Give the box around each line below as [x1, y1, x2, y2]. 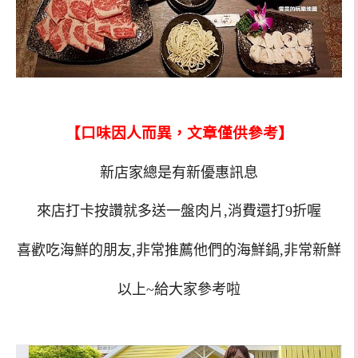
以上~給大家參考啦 [117, 280, 241, 297]
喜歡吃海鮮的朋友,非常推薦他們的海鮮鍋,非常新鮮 [17, 242, 341, 259]
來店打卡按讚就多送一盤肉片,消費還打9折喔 [37, 203, 321, 220]
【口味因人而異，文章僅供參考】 [65, 124, 293, 141]
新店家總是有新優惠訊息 [100, 164, 258, 181]
